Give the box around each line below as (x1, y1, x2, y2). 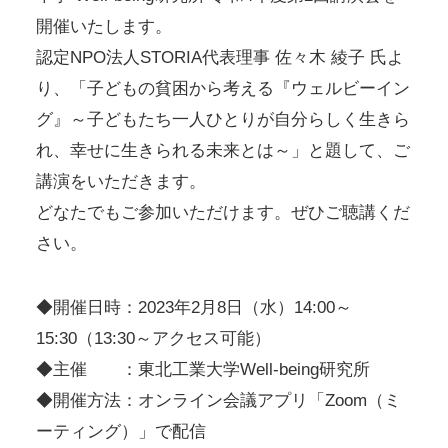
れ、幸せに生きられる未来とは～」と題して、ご (35, 140, 410, 160)
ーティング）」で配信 (35, 421, 206, 441)
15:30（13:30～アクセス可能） (35, 328, 271, 348)
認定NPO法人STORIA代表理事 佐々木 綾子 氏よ (35, 47, 404, 67)
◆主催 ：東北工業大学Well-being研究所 (35, 359, 370, 379)
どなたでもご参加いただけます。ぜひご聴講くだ (35, 202, 410, 222)
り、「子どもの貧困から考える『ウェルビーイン (35, 78, 410, 98)
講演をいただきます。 (35, 171, 206, 191)
